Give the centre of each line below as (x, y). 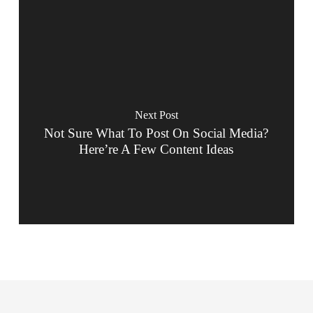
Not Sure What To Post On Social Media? (156, 133)
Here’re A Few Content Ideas (156, 149)
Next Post (156, 115)
